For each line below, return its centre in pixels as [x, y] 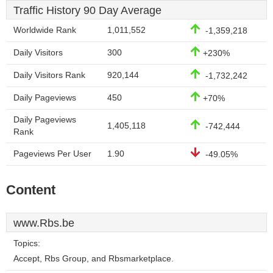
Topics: [27, 243]
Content [31, 190]
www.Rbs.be [44, 223]
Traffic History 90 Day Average [87, 10]
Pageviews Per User [52, 154]
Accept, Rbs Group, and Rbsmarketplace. [94, 259]
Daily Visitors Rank [49, 75]
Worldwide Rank [45, 30]
